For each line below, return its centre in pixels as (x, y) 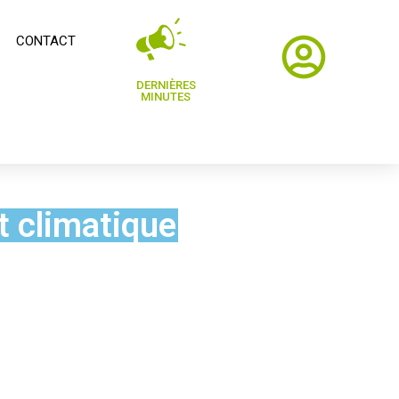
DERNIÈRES (166, 85)
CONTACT (45, 41)
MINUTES (166, 97)
